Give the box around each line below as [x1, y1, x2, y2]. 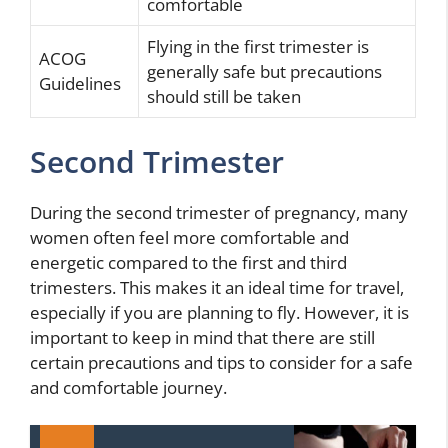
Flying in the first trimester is [147, 35, 369, 59]
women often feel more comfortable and [30, 225, 349, 249]
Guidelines [39, 72, 121, 96]
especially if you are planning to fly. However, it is [30, 300, 409, 324]
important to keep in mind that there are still [30, 325, 375, 349]
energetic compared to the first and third [30, 250, 347, 274]
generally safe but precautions [147, 60, 382, 84]
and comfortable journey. [30, 375, 227, 399]
